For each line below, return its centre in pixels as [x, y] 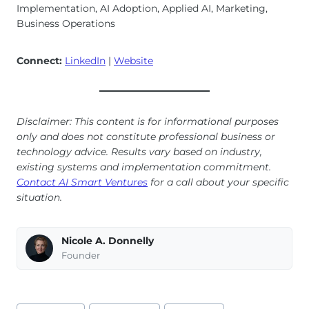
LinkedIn [85, 60]
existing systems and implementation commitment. [144, 167]
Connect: [39, 60]
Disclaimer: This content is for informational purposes [148, 121]
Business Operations [66, 23]
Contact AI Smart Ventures [82, 182]
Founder [81, 256]
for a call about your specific [218, 182]
